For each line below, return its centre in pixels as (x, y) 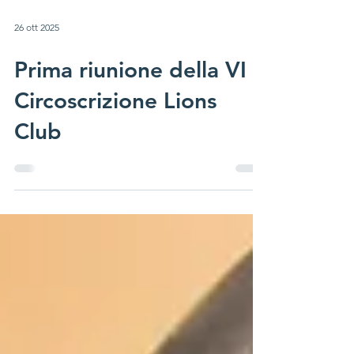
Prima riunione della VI (130, 139)
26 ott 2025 (37, 96)
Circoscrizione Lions (115, 170)
